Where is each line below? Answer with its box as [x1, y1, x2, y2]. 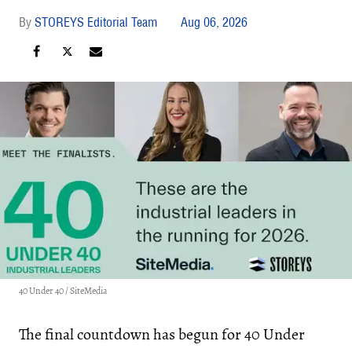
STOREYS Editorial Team [35, 13, 157, 30]
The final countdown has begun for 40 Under [19, 324, 305, 346]
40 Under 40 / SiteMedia [19, 284, 108, 298]
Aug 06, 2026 [181, 13, 247, 30]
